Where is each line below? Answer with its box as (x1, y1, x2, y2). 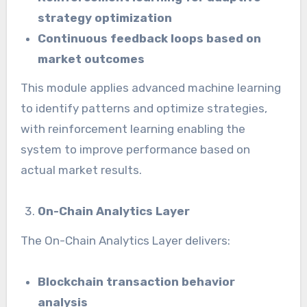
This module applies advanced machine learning (20, 81, 281, 95)
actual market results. (20, 163, 142, 177)
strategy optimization (38, 10, 173, 25)
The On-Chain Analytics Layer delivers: (20, 234, 230, 248)
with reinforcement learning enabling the (20, 122, 245, 136)
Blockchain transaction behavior (38, 275, 236, 289)
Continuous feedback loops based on (38, 31, 262, 45)
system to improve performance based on (20, 143, 250, 157)
